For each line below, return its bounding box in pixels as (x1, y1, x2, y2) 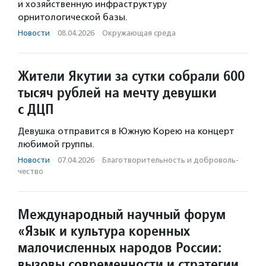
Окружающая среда (102, 28, 176, 37)
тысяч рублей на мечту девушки (18, 83, 217, 102)
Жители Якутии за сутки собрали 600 (18, 66, 245, 85)
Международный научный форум (18, 204, 226, 223)
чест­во (18, 166, 43, 176)
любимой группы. (18, 138, 94, 150)
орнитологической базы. (18, 11, 128, 23)
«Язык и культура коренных (18, 221, 190, 240)
